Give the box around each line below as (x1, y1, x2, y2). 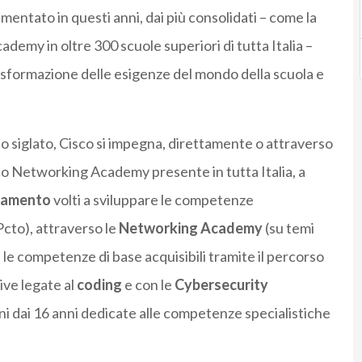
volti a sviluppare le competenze (50, 191, 254, 209)
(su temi (262, 219, 314, 238)
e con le (121, 276, 175, 294)
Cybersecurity (174, 276, 268, 294)
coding (76, 276, 122, 294)
